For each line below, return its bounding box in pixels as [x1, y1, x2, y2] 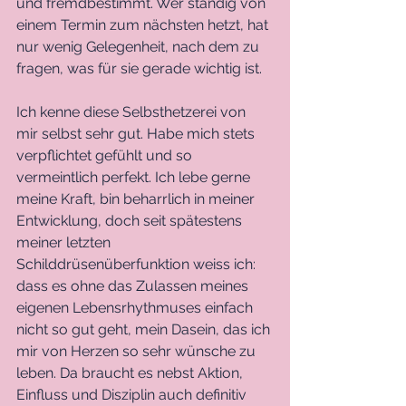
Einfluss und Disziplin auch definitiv [16, 386, 250, 404]
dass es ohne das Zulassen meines [16, 277, 252, 295]
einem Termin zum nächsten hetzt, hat [16, 16, 272, 34]
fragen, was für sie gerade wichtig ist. [16, 60, 266, 78]
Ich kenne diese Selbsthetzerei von [16, 103, 249, 121]
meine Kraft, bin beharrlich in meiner [16, 190, 258, 208]
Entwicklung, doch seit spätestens [16, 212, 246, 230]
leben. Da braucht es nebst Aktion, [16, 364, 246, 382]
